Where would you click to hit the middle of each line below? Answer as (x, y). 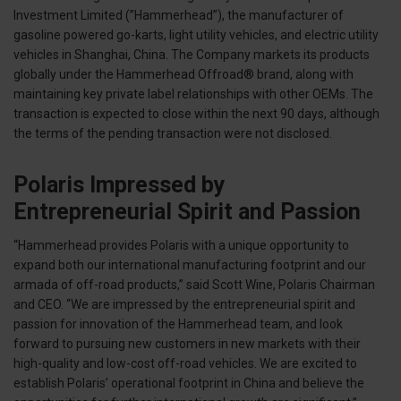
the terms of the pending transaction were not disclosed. (173, 133)
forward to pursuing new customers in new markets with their (187, 343)
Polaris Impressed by (119, 184)
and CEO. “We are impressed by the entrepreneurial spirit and (184, 304)
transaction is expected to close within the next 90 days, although (196, 114)
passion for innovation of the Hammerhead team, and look (178, 324)
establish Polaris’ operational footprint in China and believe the (189, 383)
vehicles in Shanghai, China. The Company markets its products (192, 55)
